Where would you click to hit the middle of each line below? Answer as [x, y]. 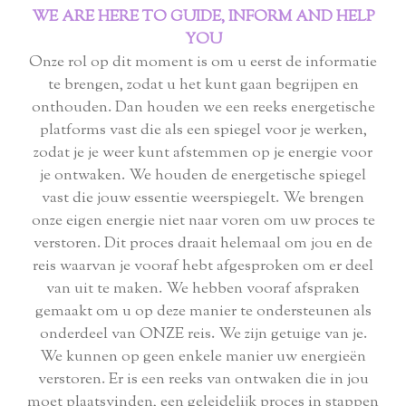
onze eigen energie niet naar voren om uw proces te [203, 222]
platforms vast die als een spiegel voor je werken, [203, 131]
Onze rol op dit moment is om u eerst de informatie [203, 63]
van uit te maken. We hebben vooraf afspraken [203, 290]
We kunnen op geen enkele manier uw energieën [203, 358]
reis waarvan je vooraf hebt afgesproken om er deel [203, 267]
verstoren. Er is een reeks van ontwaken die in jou [203, 380]
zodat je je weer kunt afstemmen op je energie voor [203, 154]
